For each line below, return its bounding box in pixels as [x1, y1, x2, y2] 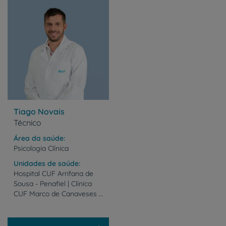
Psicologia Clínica [14, 144, 69, 153]
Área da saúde [14, 134, 64, 143]
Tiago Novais [14, 106, 65, 117]
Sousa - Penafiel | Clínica [14, 179, 92, 188]
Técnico [14, 118, 41, 128]
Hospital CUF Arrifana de [14, 169, 93, 178]
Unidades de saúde [14, 159, 79, 168]
